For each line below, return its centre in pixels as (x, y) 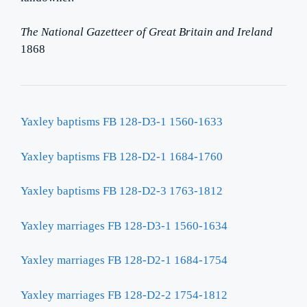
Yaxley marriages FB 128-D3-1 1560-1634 (124, 225)
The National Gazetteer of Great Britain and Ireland (147, 32)
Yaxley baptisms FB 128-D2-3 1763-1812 (122, 191)
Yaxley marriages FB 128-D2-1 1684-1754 (124, 260)
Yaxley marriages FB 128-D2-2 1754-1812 (124, 295)
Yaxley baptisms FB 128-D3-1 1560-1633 (122, 122)
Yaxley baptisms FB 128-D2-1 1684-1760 (122, 156)
